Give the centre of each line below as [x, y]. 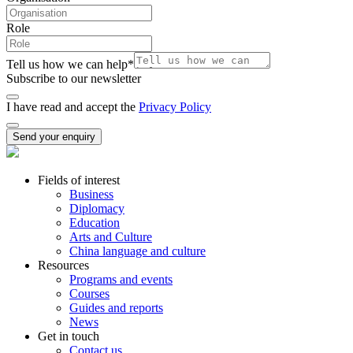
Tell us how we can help [67, 64]
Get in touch [69, 336]
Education [95, 222]
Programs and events [121, 279]
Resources [63, 265]
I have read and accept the [72, 106]
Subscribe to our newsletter [74, 78]
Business [91, 194]
